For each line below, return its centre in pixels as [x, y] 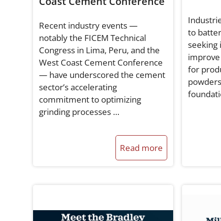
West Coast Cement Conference [101, 63]
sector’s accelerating [78, 87]
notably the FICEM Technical [93, 38]
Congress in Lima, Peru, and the [100, 50]
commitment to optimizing [90, 100]
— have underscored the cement [102, 75]
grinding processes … [79, 112]
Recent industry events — [89, 26]
